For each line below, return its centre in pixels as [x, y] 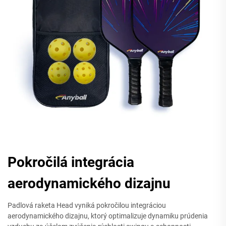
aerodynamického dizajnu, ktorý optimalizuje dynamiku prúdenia [108, 216]
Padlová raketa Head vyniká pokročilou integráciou [87, 205]
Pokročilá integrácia [71, 162]
